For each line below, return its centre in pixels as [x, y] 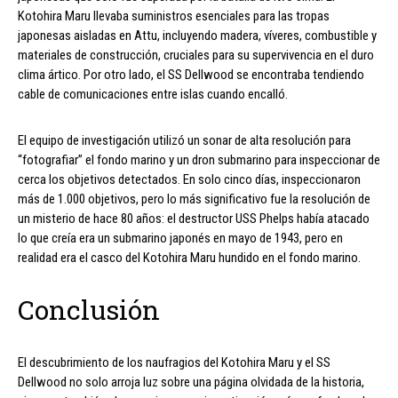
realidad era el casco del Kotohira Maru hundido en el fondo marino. [189, 257]
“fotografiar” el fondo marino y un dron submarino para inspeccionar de [199, 159]
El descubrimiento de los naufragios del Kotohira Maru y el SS [174, 362]
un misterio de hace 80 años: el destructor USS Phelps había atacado [194, 218]
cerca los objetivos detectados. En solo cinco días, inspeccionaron [189, 179]
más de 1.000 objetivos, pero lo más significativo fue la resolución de [194, 199]
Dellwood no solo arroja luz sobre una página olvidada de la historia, [191, 382]
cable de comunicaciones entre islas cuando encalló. [153, 94]
